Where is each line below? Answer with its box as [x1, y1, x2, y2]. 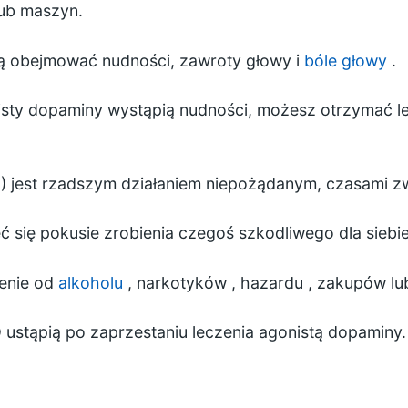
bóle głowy [303, 50, 387, 70]
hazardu [240, 272, 303, 292]
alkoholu [57, 272, 123, 292]
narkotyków [136, 272, 227, 292]
